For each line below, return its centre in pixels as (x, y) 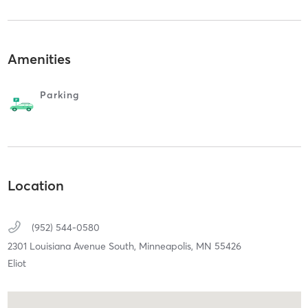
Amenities (39, 59)
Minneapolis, (167, 246)
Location (35, 185)
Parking (59, 95)
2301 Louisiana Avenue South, (73, 246)
